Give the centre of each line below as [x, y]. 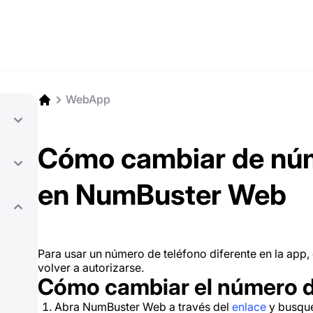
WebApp [88, 99]
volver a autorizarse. [91, 268]
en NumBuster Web [162, 195]
